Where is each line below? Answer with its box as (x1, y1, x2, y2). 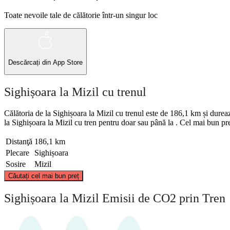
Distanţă (6, 137, 32, 146)
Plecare (6, 148, 29, 158)
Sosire (6, 160, 26, 169)
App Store (53, 59, 83, 67)
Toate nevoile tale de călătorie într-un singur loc (4, 10, 158, 20)
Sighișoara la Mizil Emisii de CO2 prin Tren (4, 191, 225, 205)
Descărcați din (8, 59, 53, 67)
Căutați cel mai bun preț (8, 172, 79, 180)
